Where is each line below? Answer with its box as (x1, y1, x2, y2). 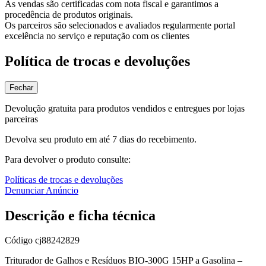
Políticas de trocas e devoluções (5, 174, 123, 185)
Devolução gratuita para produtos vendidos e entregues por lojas (5, 103, 245, 113)
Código (5, 235, 35, 246)
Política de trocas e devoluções (5, 53, 190, 69)
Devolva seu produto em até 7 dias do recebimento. (5, 134, 197, 144)
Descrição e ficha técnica (5, 207, 156, 223)
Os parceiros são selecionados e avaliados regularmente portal (5, 20, 235, 30)
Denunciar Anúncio (5, 185, 78, 195)
